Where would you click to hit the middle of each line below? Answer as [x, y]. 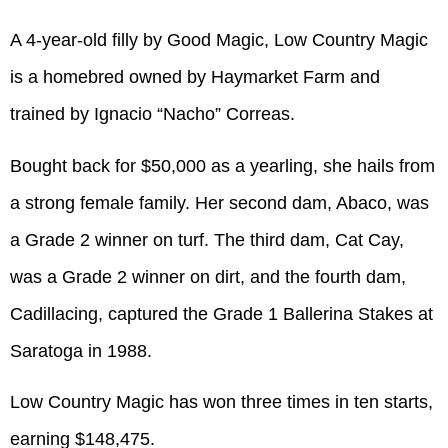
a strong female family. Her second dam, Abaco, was [219, 202]
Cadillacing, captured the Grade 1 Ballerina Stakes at [221, 313]
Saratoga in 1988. [81, 350]
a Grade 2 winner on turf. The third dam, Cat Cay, [207, 239]
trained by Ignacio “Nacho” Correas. [152, 114]
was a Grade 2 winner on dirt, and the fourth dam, [208, 276]
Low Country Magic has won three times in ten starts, [221, 402]
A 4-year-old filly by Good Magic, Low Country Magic [219, 40]
